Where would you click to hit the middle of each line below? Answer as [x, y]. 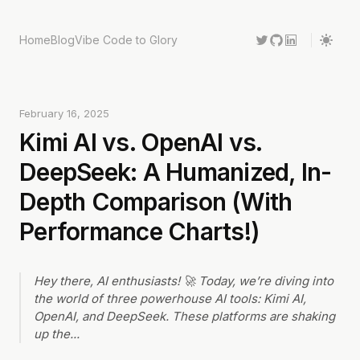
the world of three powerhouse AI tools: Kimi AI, [170, 299]
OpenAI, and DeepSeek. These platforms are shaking [184, 316]
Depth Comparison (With [156, 202]
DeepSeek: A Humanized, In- [176, 172]
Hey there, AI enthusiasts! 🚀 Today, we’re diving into [184, 281]
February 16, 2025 [64, 113]
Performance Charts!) [139, 231]
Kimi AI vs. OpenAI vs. [141, 142]
